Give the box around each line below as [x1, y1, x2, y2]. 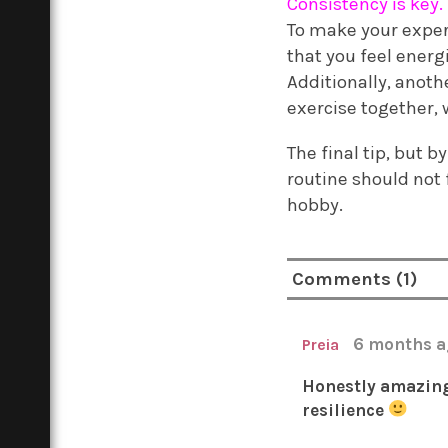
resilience [302, 399, 389, 420]
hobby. [287, 193, 344, 216]
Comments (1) [292, 267, 419, 290]
